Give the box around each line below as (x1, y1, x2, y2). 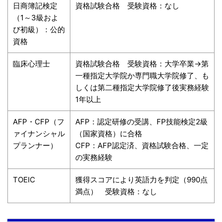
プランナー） (13, 140, 57, 150)
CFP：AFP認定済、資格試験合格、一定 (75, 140, 209, 150)
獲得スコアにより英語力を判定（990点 (75, 174, 208, 184)
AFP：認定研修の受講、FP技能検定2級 (75, 116, 208, 126)
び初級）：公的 (13, 24, 65, 34)
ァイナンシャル (13, 128, 65, 138)
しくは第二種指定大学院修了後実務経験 (75, 82, 209, 92)
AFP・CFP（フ (13, 116, 64, 126)
